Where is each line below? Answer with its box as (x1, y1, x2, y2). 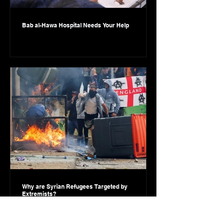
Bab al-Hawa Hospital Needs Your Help (22, 22, 129, 29)
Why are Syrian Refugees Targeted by (22, 183, 128, 190)
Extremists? (22, 190, 56, 197)
